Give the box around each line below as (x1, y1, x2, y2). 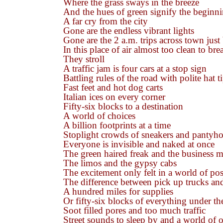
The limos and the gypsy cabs (63, 158, 177, 168)
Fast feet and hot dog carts (63, 82, 163, 93)
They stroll (63, 54, 105, 64)
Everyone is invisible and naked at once (63, 139, 215, 149)
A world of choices (63, 111, 135, 121)
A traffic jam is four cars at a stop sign (63, 63, 207, 74)
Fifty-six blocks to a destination (63, 101, 183, 111)
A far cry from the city (63, 16, 148, 26)
